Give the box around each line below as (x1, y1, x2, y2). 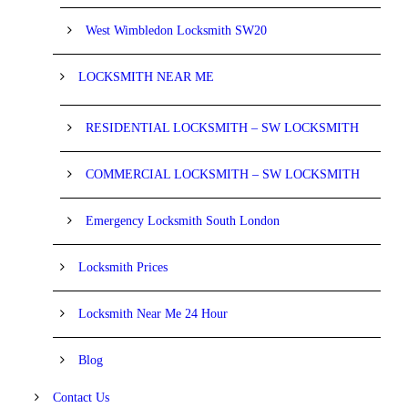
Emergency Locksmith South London (86, 213, 280, 228)
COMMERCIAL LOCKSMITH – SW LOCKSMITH (86, 167, 360, 181)
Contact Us (53, 390, 109, 404)
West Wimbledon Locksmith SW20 (86, 23, 267, 37)
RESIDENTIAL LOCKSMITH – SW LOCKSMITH (86, 120, 359, 135)
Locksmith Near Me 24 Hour (78, 306, 228, 321)
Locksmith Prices (78, 260, 168, 274)
